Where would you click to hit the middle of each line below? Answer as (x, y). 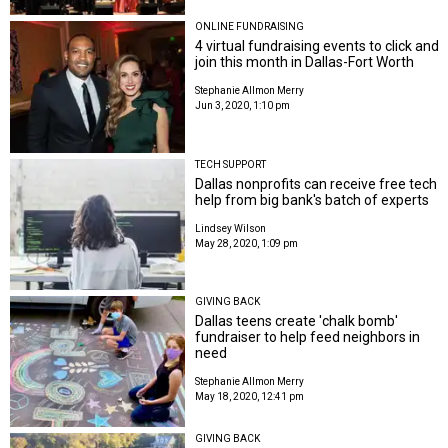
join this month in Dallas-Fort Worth (305, 62)
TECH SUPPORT (231, 164)
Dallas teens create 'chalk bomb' (297, 321)
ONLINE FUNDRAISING (250, 27)
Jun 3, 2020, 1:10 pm (243, 106)
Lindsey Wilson (231, 228)
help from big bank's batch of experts (312, 199)
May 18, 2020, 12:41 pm (250, 397)
